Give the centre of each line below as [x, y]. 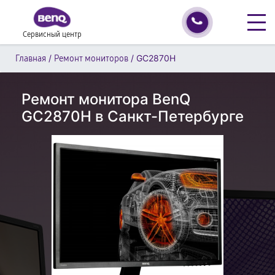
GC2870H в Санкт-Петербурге [133, 116]
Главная [31, 59]
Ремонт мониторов [91, 59]
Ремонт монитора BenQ [106, 99]
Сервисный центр [52, 34]
